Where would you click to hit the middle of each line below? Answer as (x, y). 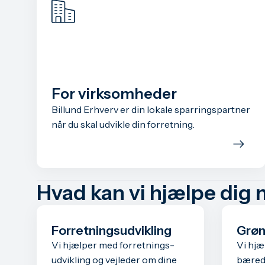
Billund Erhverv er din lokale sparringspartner (151, 109)
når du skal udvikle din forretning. (123, 124)
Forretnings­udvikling (112, 230)
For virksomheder (114, 93)
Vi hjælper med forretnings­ (113, 245)
